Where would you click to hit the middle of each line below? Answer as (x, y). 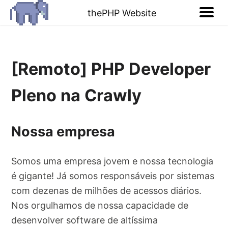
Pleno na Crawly (77, 96)
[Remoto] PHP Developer (111, 69)
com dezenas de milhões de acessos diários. (107, 190)
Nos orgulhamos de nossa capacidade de (100, 205)
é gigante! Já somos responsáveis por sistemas (113, 176)
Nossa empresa (63, 131)
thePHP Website (122, 13)
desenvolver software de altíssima (85, 220)
